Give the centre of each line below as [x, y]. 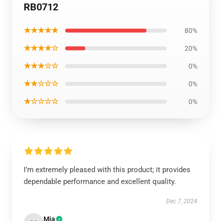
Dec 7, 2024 [182, 201]
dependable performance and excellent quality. [100, 182]
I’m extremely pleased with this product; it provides [107, 170]
